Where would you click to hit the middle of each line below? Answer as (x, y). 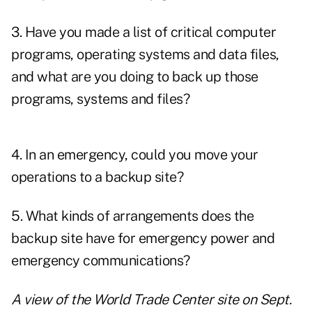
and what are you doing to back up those (135, 77)
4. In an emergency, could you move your (135, 155)
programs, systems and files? (100, 99)
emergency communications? (101, 261)
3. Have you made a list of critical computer (143, 32)
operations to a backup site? (97, 177)
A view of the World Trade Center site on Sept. (151, 300)
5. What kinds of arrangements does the (132, 216)
